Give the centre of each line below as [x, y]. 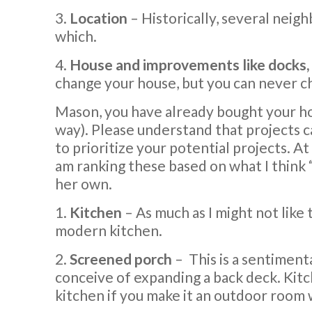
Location [99, 17]
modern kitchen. [109, 230]
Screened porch [121, 258]
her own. [84, 183]
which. [76, 36]
